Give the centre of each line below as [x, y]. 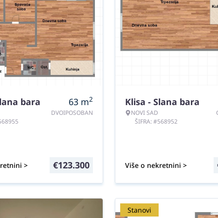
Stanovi [139, 210]
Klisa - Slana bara [162, 102]
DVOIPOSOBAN [72, 113]
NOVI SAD [145, 113]
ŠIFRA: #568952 [156, 121]
